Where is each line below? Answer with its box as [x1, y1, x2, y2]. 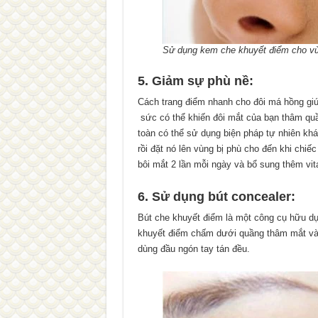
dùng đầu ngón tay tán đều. [137, 243, 250, 254]
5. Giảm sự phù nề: [137, 74, 253, 88]
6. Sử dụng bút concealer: [137, 190, 295, 204]
